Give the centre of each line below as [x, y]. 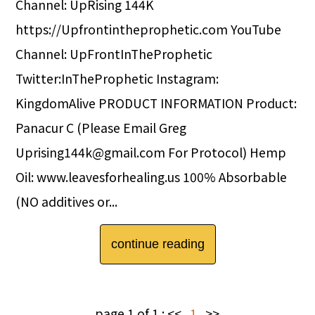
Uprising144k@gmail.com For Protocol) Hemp [151, 153]
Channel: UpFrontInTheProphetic [114, 54]
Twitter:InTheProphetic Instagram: [117, 79]
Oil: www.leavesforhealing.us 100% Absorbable [152, 177]
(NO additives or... [67, 202]
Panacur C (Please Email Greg [101, 128]
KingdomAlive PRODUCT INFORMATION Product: [156, 103]
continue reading [157, 244]
